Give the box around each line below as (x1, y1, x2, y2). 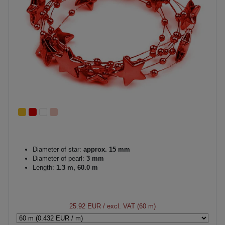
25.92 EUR (69, 202, 101, 210)
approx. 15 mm (81, 145, 130, 153)
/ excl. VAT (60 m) (101, 202, 156, 210)
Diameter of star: (33, 145, 81, 153)
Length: (33, 163, 56, 171)
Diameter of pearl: (33, 154, 84, 162)
